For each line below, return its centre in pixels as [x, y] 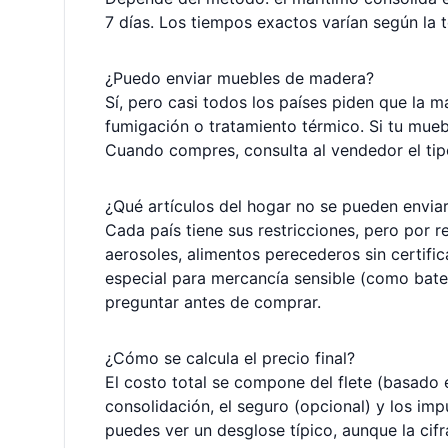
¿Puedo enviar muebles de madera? [239, 78]
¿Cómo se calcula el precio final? [230, 358]
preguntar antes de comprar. [213, 302]
